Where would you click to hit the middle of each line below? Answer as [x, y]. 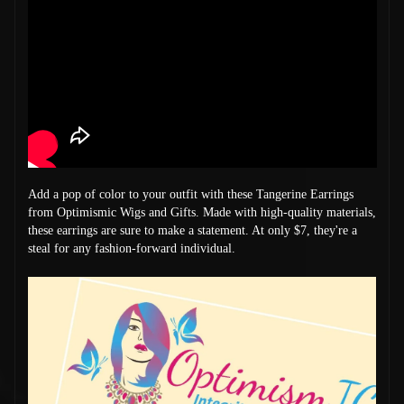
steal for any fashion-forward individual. [131, 249]
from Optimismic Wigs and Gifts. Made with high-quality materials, [202, 213]
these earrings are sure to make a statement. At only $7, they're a [192, 231]
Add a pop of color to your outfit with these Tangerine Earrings [190, 195]
